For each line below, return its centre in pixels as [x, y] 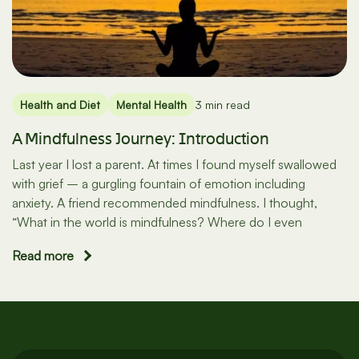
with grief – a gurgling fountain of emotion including [159, 184]
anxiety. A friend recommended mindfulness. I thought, [165, 203]
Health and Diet [60, 105]
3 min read [222, 105]
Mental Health [151, 105]
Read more [43, 256]
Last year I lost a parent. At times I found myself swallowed [174, 165]
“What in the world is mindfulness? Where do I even [157, 222]
